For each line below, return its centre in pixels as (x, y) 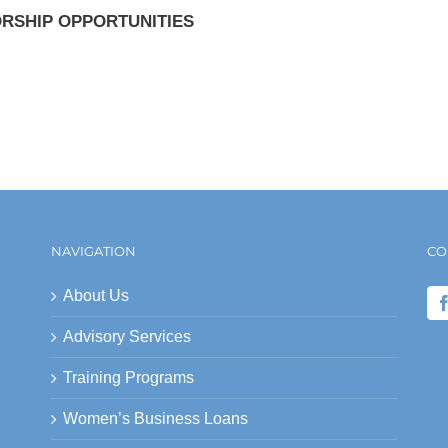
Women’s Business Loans (155, 418)
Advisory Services (126, 336)
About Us (95, 295)
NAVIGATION (93, 250)
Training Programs (128, 377)
